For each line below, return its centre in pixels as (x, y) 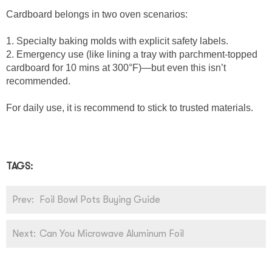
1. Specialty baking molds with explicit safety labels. (120, 41)
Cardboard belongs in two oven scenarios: (99, 14)
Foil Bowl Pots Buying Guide (100, 199)
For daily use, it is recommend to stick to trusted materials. (131, 108)
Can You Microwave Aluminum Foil (112, 233)
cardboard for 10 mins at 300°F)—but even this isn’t (116, 68)
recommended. (41, 81)
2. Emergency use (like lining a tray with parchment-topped (132, 54)
